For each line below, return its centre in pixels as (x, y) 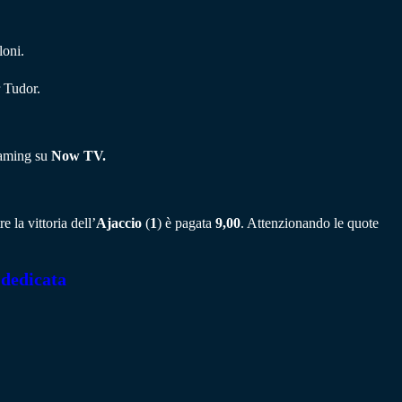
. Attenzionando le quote (310, 223)
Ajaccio (119, 223)
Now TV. (77, 155)
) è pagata (186, 223)
